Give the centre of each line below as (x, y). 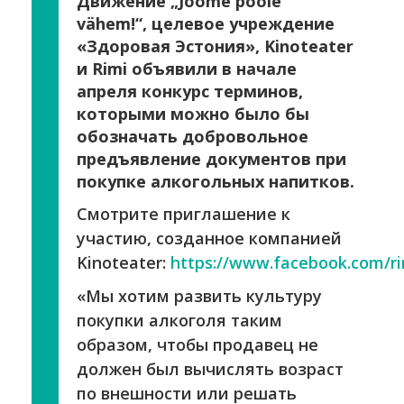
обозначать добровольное (193, 136)
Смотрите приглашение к (184, 213)
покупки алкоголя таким (179, 320)
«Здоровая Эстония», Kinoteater (215, 46)
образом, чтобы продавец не (197, 344)
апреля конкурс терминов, (190, 91)
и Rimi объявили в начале (187, 68)
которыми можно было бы (193, 113)
